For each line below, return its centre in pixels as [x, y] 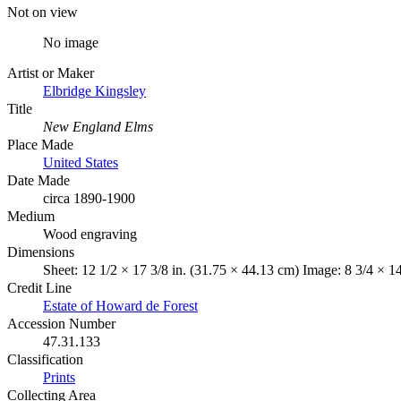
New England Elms [98, 126]
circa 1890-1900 [89, 198]
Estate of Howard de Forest [120, 305]
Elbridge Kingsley [94, 90]
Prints [59, 377]
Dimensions [41, 252]
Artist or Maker [51, 73]
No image [71, 42]
